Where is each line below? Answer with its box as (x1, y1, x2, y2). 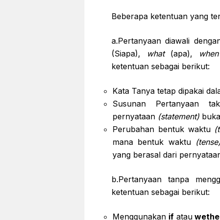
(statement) (155, 111, 199, 121)
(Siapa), (111, 49, 147, 58)
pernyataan (112, 111, 155, 121)
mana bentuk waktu (112, 137, 195, 147)
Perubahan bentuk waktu (112, 124, 215, 134)
